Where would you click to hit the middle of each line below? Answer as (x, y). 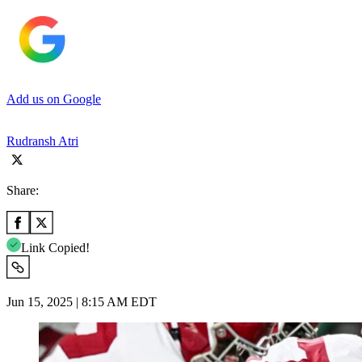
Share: (23, 190)
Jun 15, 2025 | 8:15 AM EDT (82, 301)
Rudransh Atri (42, 141)
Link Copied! (55, 247)
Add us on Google (54, 99)
